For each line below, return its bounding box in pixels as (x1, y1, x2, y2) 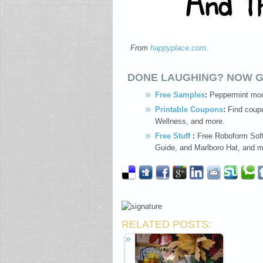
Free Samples (155, 90, 205, 99)
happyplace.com (150, 43, 206, 52)
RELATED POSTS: (122, 218, 211, 230)
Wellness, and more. (155, 117, 225, 126)
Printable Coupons (155, 105, 223, 114)
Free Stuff (155, 131, 193, 140)
